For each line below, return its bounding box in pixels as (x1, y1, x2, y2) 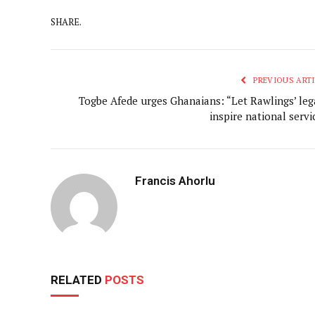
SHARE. (51, 15, 82, 29)
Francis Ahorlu (135, 173, 215, 188)
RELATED (51, 272, 105, 287)
